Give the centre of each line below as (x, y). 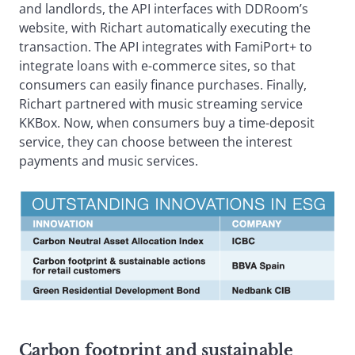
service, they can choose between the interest (156, 142)
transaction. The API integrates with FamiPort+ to (166, 47)
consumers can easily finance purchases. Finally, (163, 85)
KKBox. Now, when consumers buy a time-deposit (167, 123)
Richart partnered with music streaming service (161, 104)
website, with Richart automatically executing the (165, 28)
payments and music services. (123, 161)
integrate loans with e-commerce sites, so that (157, 66)
